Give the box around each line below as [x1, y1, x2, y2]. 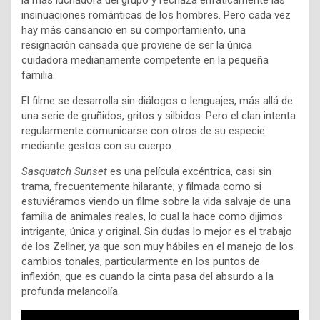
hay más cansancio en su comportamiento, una [21, 24, 246, 37]
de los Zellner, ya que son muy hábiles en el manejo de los [21, 240, 294, 254]
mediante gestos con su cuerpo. [21, 139, 176, 153]
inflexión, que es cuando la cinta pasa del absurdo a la [21, 270, 274, 284]
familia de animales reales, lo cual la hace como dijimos [21, 210, 283, 224]
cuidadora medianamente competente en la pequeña [21, 54, 269, 67]
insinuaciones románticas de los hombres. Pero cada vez [21, 9, 291, 22]
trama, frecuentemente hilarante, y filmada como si [21, 180, 261, 194]
